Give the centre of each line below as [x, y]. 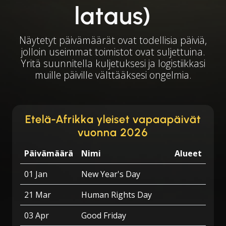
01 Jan [36, 174]
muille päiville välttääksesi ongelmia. [113, 75]
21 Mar [38, 195]
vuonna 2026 [113, 132]
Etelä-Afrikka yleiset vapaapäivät [113, 119]
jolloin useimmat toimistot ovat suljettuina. [113, 52]
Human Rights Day [117, 195]
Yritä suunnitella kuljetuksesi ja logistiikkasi [113, 63]
